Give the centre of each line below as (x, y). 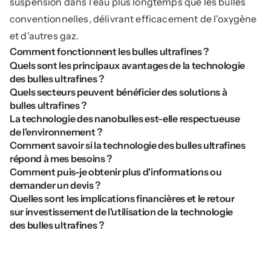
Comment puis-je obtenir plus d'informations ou (116, 172)
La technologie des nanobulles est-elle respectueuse (125, 119)
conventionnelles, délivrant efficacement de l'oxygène (133, 19)
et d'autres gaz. (44, 36)
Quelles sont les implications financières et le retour (122, 198)
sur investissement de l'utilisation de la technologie (122, 212)
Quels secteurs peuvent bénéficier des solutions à (119, 92)
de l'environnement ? (56, 132)
